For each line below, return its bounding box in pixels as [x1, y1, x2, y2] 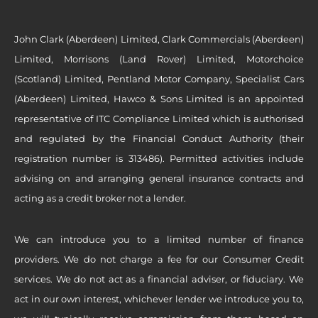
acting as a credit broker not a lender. [14, 192, 186, 204]
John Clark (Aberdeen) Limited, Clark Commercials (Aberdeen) [14, 33, 304, 45]
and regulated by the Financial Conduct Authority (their [14, 133, 304, 145]
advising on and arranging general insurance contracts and [14, 172, 304, 185]
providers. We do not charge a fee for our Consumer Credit [14, 253, 304, 265]
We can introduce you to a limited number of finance [14, 234, 304, 246]
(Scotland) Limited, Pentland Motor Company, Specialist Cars [14, 73, 304, 85]
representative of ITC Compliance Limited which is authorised [14, 113, 304, 125]
